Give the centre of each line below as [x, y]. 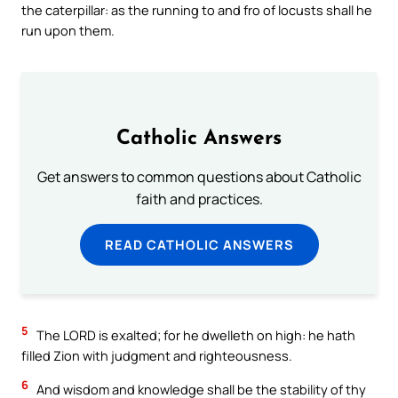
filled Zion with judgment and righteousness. [157, 356]
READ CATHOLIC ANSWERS [199, 245]
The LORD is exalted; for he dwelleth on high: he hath [195, 335]
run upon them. [68, 31]
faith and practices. [199, 199]
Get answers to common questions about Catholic [199, 177]
